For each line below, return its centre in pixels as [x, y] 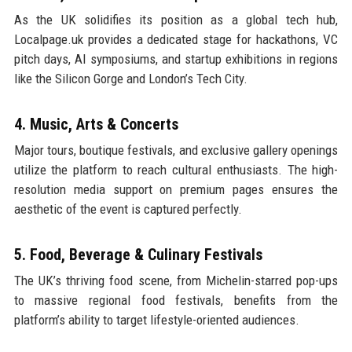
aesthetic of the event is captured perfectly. [128, 209]
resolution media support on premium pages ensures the [176, 189]
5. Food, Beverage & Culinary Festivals [138, 254]
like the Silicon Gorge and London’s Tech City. [130, 78]
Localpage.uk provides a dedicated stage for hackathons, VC [176, 39]
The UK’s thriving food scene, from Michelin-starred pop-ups [176, 280]
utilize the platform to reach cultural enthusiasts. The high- [176, 169]
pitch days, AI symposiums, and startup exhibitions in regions [176, 59]
